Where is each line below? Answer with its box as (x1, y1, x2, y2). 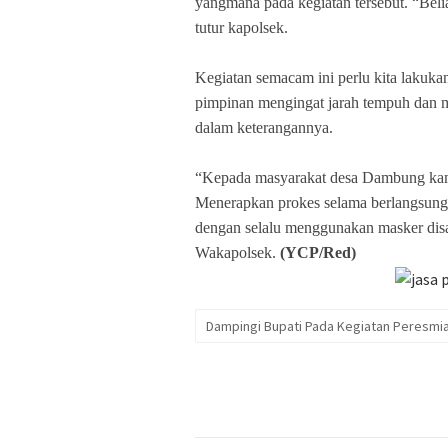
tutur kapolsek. (195, 18, 288, 36)
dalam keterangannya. (195, 118, 333, 136)
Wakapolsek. (195, 243, 276, 261)
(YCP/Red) (276, 243, 356, 261)
